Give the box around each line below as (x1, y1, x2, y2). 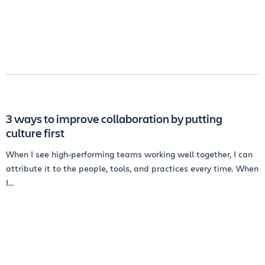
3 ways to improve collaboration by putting (6, 111, 222, 127)
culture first (6, 125, 64, 141)
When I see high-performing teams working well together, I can (6, 148, 253, 160)
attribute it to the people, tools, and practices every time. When (6, 163, 258, 174)
